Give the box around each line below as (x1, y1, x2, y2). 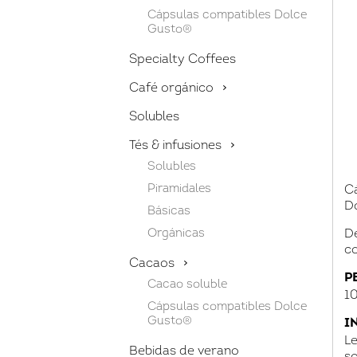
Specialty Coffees (128, 53, 236, 66)
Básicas (147, 206, 190, 218)
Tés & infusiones (128, 139, 225, 152)
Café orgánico (128, 82, 217, 95)
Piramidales (147, 183, 211, 195)
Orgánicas (147, 228, 205, 240)
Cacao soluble (147, 279, 227, 291)
